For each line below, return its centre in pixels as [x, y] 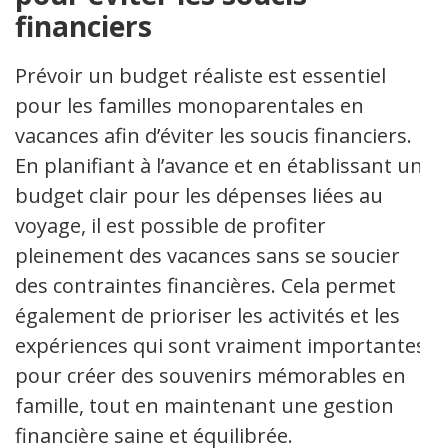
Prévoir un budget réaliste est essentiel [200, 75]
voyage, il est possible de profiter [170, 225]
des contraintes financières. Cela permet [205, 285]
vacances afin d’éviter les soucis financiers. [213, 135]
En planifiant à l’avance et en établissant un [219, 165]
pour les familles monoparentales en [189, 105]
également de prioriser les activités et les [207, 315]
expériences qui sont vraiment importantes [220, 345]
